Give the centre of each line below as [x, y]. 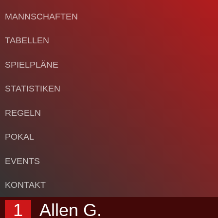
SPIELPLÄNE [32, 64]
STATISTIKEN [33, 89]
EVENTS [22, 161]
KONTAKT [25, 185]
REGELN [23, 113]
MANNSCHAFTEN [41, 16]
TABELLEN [27, 41]
